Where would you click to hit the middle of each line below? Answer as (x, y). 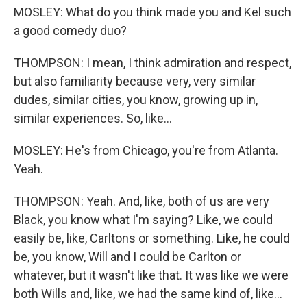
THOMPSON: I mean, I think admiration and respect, (152, 63)
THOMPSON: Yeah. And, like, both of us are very (142, 201)
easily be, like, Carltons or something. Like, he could (152, 238)
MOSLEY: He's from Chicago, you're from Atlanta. (146, 151)
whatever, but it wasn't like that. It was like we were (151, 275)
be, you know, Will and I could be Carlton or (127, 257)
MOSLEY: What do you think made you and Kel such (152, 12)
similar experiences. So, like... (93, 119)
